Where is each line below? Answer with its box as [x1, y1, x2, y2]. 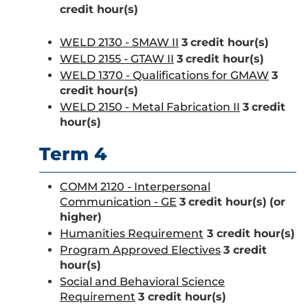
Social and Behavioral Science [60, 275, 225, 288]
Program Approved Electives [60, 243, 221, 256]
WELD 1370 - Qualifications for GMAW [60, 69, 269, 82]
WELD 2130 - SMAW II [60, 36, 179, 49]
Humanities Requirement [60, 227, 203, 240]
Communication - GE [60, 195, 177, 208]
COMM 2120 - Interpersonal [60, 180, 210, 193]
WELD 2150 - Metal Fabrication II [60, 100, 240, 113]
